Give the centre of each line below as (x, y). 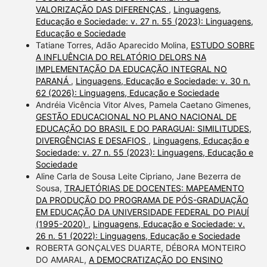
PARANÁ (53, 81)
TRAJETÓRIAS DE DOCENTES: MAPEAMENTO (154, 188)
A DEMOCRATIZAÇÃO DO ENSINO (156, 260)
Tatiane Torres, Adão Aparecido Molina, (113, 45)
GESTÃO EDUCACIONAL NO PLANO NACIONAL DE (136, 117)
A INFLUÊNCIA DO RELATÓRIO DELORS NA (121, 57)
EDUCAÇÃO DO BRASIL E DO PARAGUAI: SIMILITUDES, (143, 129)
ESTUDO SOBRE (222, 45)
